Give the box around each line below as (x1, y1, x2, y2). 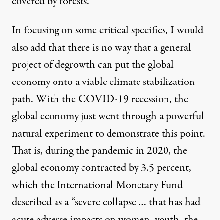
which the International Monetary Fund (12, 177, 183, 193)
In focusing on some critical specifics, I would (12, 23, 203, 39)
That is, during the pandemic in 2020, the (12, 143, 187, 159)
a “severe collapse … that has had (62, 194, 200, 211)
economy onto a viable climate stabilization (12, 74, 195, 90)
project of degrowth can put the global (12, 57, 174, 73)
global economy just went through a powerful (12, 109, 204, 125)
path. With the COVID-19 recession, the (12, 91, 188, 108)
